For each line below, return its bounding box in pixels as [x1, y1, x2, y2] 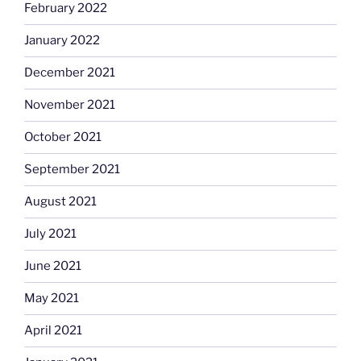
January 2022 [24, 33, 100, 48]
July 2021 [24, 226, 77, 242]
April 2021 [24, 323, 82, 338]
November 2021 [24, 98, 115, 113]
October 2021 [24, 130, 102, 145]
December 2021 [24, 65, 115, 81]
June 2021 [24, 259, 81, 274]
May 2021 [24, 291, 79, 306]
